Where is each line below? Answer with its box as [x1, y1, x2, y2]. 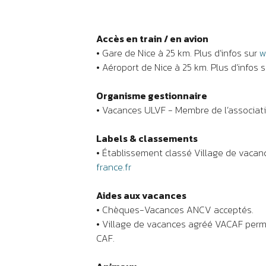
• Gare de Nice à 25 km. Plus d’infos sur [96, 46, 259, 60]
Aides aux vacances [96, 188, 186, 202]
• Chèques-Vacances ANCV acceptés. [96, 202, 254, 217]
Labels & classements [96, 131, 198, 145]
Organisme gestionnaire [96, 88, 207, 103]
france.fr [96, 160, 131, 174]
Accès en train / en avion [96, 31, 208, 46]
